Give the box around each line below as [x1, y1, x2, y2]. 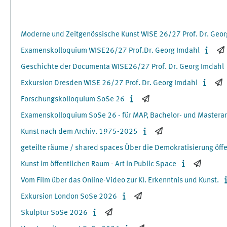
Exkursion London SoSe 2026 [21, 193, 117, 201]
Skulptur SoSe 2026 [21, 209, 88, 217]
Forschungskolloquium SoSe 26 [21, 96, 125, 103]
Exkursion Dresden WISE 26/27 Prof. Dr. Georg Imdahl [21, 80, 198, 87]
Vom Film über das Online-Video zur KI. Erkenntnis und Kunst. [21, 177, 219, 184]
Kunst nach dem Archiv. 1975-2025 [21, 128, 138, 136]
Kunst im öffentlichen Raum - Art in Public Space [21, 161, 176, 168]
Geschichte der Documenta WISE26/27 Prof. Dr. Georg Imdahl [21, 63, 224, 71]
